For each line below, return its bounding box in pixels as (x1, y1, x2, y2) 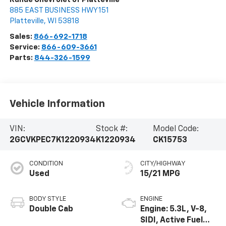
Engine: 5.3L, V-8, (140, 205, 207, 214)
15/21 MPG (140, 170, 180, 179)
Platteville (9, 17, 44, 25)
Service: (9, 43, 41, 51)
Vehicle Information (9, 98, 105, 109)
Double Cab (29, 205, 73, 214)
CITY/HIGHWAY (140, 160, 186, 167)
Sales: (9, 33, 34, 41)
